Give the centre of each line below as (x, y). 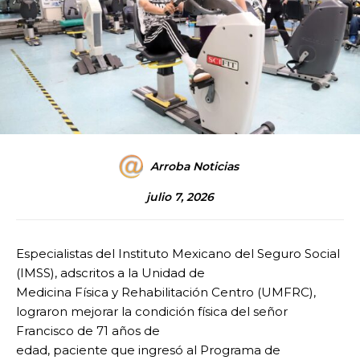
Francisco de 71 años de (88, 331)
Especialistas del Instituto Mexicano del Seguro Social (180, 254)
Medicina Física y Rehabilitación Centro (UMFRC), (166, 292)
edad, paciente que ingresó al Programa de (148, 350)
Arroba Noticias (194, 167)
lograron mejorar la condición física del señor (152, 312)
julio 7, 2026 (180, 197)
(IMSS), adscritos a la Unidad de (110, 273)
